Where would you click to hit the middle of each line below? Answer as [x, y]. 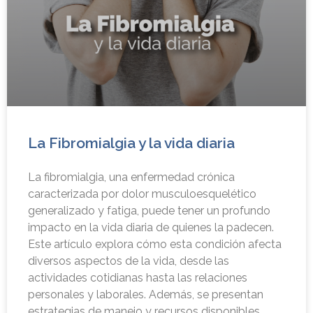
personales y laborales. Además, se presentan [146, 294]
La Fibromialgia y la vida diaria [131, 143]
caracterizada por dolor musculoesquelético [142, 194]
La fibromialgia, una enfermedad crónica [131, 177]
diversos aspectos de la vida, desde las [129, 261]
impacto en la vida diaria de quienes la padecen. [151, 227]
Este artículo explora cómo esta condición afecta [155, 244]
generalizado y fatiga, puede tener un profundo [149, 210]
